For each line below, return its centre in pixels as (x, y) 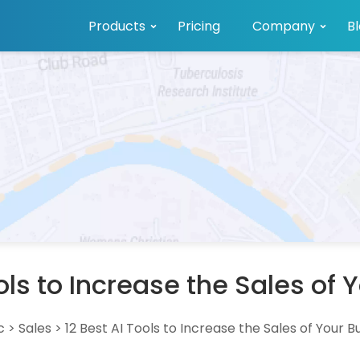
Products (117, 26)
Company (284, 26)
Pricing (199, 26)
